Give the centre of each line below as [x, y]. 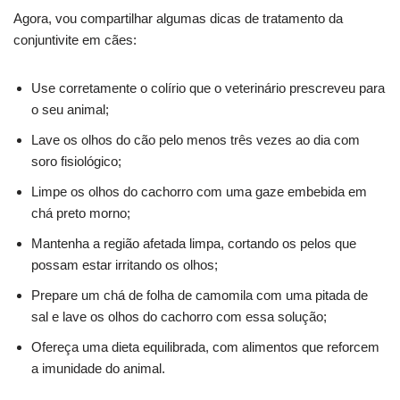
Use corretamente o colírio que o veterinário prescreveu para [208, 88]
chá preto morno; [81, 213]
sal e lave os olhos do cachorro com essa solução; [179, 317]
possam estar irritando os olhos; [125, 265]
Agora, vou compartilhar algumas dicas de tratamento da [178, 18]
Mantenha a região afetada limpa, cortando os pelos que [194, 243]
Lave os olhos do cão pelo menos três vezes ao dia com [196, 140]
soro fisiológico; [76, 161]
